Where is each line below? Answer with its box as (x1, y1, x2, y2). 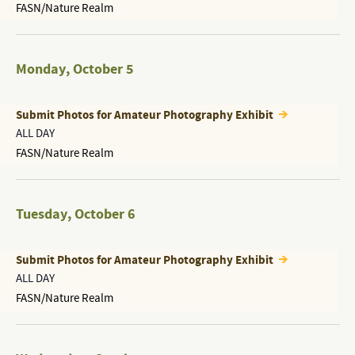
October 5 (72, 59, 134, 79)
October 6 (74, 204, 136, 224)
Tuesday (15, 204, 67, 224)
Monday (15, 59, 66, 79)
